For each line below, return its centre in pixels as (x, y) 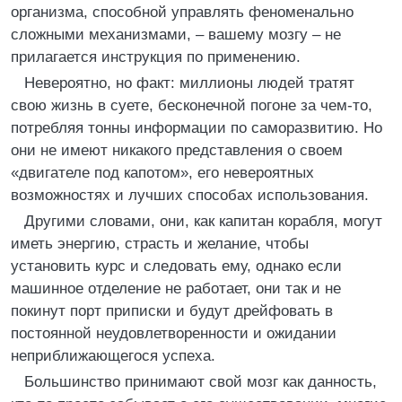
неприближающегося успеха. (113, 356)
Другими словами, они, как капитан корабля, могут (203, 221)
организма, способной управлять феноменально (182, 12)
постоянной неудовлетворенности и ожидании (174, 333)
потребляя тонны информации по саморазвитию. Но (197, 128)
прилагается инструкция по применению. (156, 57)
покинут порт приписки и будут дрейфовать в (172, 311)
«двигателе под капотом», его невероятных (162, 173)
